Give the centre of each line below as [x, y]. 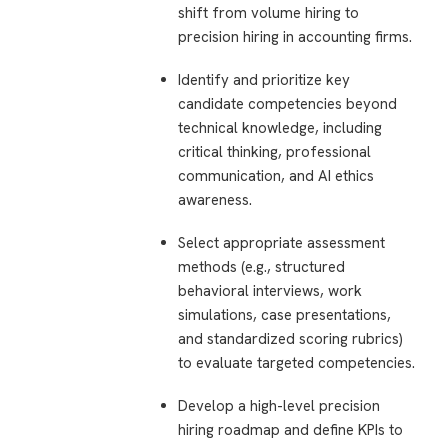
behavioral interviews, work [269, 290]
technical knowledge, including [279, 128]
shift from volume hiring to [268, 13]
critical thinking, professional [274, 152]
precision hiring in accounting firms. [294, 37]
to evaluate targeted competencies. [296, 362]
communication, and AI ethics [275, 176]
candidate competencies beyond [287, 104]
